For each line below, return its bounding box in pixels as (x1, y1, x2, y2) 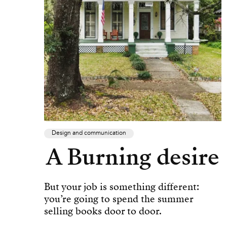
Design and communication (52, 129, 126, 137)
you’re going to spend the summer (44, 192, 193, 206)
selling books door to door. (44, 204, 162, 218)
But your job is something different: (44, 179, 199, 194)
